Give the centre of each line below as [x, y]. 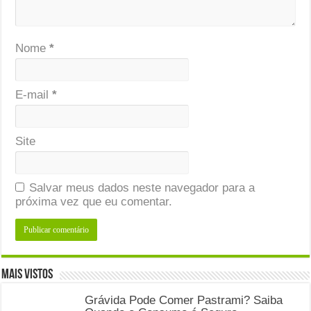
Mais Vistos [27, 275]
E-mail [34, 94]
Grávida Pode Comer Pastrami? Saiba [184, 300]
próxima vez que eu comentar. [94, 201]
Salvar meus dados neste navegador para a [142, 187]
